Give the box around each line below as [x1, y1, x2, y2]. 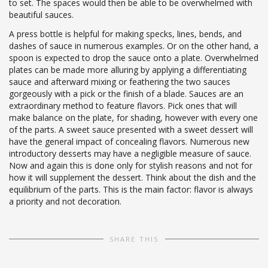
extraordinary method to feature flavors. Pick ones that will [9, 99, 237, 111]
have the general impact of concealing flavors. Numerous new [9, 135, 249, 147]
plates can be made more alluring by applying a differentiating [9, 63, 246, 75]
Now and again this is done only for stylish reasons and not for [9, 159, 252, 171]
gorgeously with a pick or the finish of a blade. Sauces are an [9, 87, 243, 99]
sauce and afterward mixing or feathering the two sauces [9, 75, 230, 87]
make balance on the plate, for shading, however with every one [9, 111, 258, 123]
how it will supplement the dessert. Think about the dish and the [9, 171, 256, 183]
